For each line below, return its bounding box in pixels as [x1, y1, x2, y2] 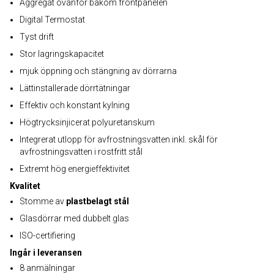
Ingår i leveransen [10, 248, 82, 257]
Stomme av [20, 196, 66, 206]
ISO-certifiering [20, 231, 75, 240]
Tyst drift [20, 32, 54, 42]
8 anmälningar [20, 263, 75, 273]
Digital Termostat [20, 15, 85, 24]
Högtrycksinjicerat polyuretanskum [20, 117, 155, 127]
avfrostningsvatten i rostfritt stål [20, 147, 143, 157]
